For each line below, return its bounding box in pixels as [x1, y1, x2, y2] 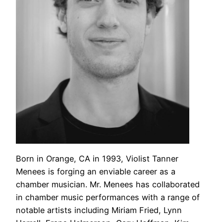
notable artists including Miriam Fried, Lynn [16, 205, 182, 215]
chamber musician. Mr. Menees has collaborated [16, 179, 200, 189]
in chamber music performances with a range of [16, 192, 200, 202]
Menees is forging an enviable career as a [16, 166, 175, 176]
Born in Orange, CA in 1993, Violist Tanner [16, 153, 178, 164]
